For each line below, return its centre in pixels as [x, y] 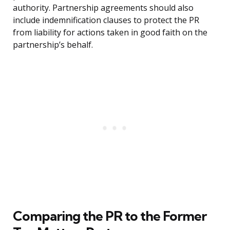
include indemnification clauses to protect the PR [106, 20]
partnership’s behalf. [53, 45]
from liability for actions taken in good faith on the [110, 33]
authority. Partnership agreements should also [103, 8]
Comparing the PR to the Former [110, 216]
